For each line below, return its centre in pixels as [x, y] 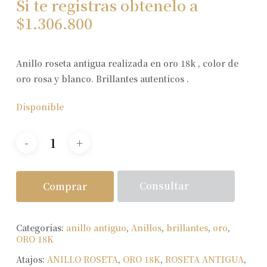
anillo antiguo [96, 227]
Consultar [164, 186]
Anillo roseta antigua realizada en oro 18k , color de [127, 63]
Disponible [40, 106]
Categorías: [41, 227]
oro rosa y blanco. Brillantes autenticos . [102, 78]
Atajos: [31, 259]
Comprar [65, 186]
